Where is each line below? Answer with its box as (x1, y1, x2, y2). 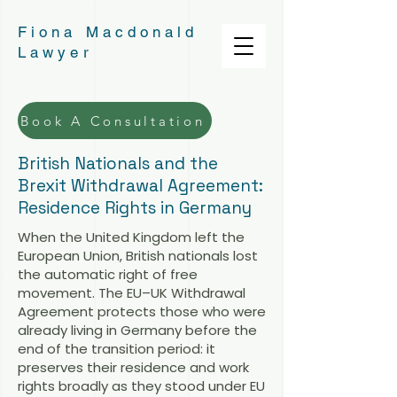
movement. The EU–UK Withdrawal (18, 284, 245, 302)
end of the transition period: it (18, 339, 215, 358)
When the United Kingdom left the (18, 228, 245, 246)
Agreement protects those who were (18, 302, 266, 321)
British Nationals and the (18, 152, 218, 175)
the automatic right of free (18, 265, 198, 284)
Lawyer (18, 43, 102, 61)
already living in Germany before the (18, 321, 257, 339)
